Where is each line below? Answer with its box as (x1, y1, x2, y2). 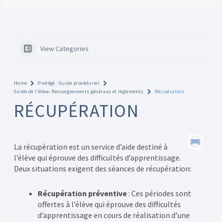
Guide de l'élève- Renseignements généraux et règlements (13, 88, 144, 95)
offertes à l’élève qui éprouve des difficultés (37, 199, 181, 210)
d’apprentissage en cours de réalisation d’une (37, 210, 190, 221)
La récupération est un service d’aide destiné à (13, 142, 167, 152)
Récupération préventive (37, 188, 128, 199)
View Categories (40, 44, 89, 54)
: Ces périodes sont (128, 188, 191, 199)
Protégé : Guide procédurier (38, 80, 100, 87)
